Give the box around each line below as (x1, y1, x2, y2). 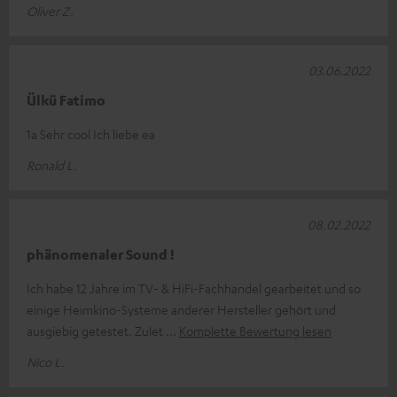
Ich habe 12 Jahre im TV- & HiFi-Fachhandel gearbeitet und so (27, 279, 361, 296)
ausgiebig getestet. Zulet (27, 322, 166, 339)
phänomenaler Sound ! (27, 245, 175, 263)
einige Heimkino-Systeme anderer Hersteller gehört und (27, 300, 336, 317)
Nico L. (27, 353, 65, 370)
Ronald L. (27, 156, 77, 173)
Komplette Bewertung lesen (179, 322, 331, 339)
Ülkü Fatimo (27, 90, 105, 109)
